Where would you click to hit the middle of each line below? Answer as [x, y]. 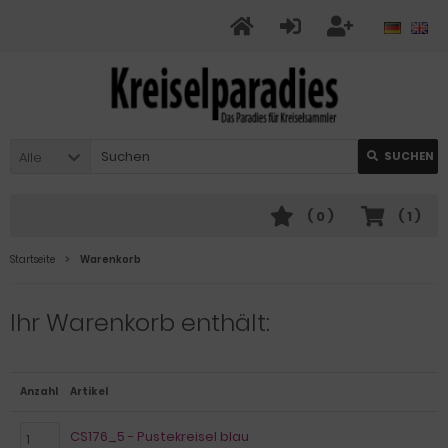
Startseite [32, 259]
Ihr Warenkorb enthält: [140, 322]
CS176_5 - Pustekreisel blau [159, 436]
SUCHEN [409, 156]
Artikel [89, 391]
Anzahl [39, 391]
